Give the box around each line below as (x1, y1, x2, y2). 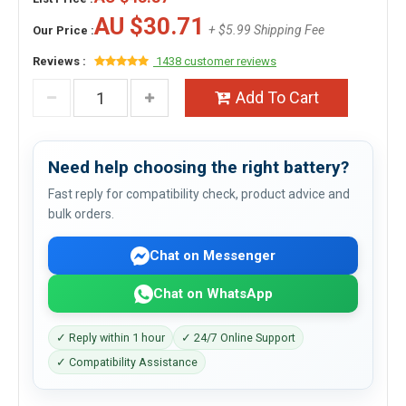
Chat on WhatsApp (152, 285, 273, 302)
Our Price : (33, 24, 94, 37)
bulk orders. (48, 207, 114, 221)
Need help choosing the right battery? (48, 157, 349, 178)
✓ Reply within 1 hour (56, 331, 165, 344)
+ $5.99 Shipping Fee (208, 23, 324, 37)
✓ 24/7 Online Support (181, 331, 295, 344)
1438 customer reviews (153, 54, 276, 68)
